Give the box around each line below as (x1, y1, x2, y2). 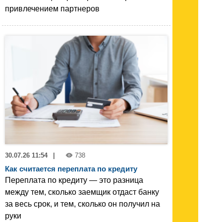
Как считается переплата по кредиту (5, 164, 137, 173)
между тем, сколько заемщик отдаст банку (5, 187, 159, 196)
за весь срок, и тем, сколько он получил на (5, 199, 160, 208)
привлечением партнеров (5, 4, 100, 13)
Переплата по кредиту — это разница (5, 175, 143, 184)
